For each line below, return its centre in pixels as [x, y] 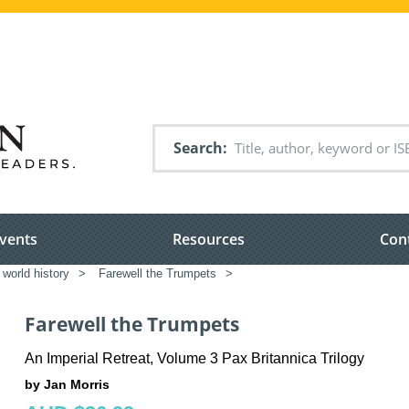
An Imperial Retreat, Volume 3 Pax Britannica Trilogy [194, 358]
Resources [209, 240]
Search [198, 148]
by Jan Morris [67, 384]
